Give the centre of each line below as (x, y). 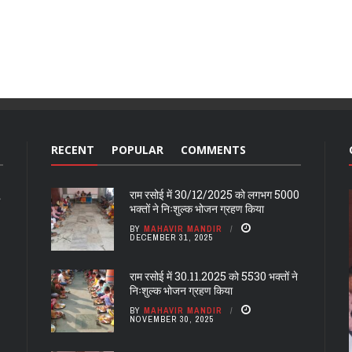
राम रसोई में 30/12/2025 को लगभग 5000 (214, 194)
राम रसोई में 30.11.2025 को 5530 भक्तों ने (214, 276)
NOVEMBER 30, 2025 (172, 319)
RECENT (73, 149)
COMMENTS (213, 149)
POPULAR (137, 149)
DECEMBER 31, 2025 (172, 237)
